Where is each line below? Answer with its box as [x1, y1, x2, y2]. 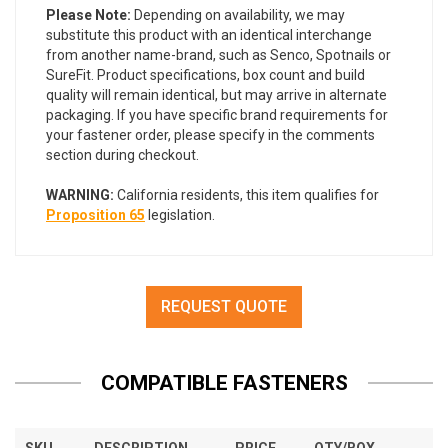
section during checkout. [46, 147, 199, 164]
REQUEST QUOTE [161, 297, 287, 317]
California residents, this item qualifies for [114, 187, 379, 204]
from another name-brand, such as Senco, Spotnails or [46, 47, 391, 64]
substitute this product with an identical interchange [46, 27, 372, 44]
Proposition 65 [46, 207, 145, 224]
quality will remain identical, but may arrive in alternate [46, 87, 387, 104]
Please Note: [46, 7, 131, 24]
